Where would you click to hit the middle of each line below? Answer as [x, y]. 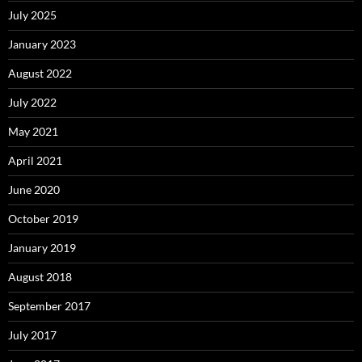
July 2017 [32, 335]
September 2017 [49, 306]
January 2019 [42, 248]
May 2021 [33, 132]
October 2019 [43, 219]
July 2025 [32, 15]
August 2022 [40, 74]
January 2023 [42, 44]
